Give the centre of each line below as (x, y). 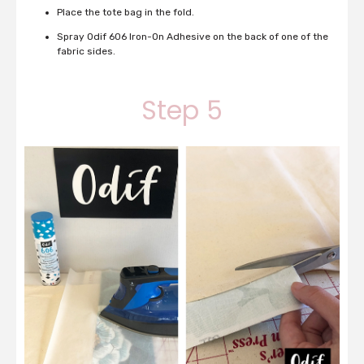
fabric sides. (86, 51)
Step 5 (182, 110)
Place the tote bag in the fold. (126, 12)
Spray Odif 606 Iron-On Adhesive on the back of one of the (193, 36)
